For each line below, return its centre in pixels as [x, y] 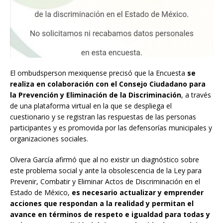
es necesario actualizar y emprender [138, 193]
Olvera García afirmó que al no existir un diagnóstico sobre [105, 160]
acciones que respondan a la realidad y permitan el [102, 204]
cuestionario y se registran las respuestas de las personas [103, 117]
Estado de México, [41, 193]
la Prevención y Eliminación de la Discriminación [96, 95]
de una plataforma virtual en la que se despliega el [91, 106]
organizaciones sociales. [49, 139]
